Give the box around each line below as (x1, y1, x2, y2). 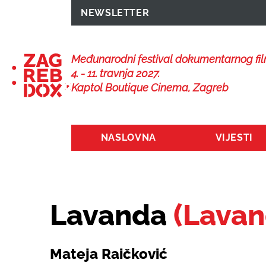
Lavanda (50, 198, 173, 232)
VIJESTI (215, 132, 253, 143)
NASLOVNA (100, 132, 156, 143)
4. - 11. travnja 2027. (71, 67, 160, 80)
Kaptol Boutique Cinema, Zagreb (71, 81, 229, 94)
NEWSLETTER (81, 7, 150, 18)
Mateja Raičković (50, 245, 167, 262)
